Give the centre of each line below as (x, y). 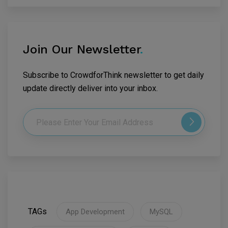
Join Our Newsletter (82, 50)
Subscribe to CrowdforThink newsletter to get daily (113, 75)
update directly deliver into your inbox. (90, 89)
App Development (95, 212)
